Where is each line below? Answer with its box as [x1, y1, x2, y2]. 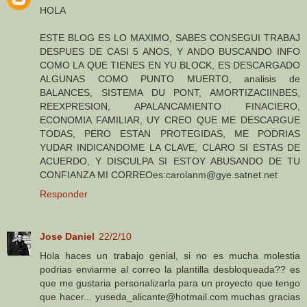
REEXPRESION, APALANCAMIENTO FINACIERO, [40, 101, 300, 112]
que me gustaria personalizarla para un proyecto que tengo [40, 278, 300, 289]
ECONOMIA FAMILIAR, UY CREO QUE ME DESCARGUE [40, 114, 300, 126]
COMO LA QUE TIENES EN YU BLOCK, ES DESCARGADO [40, 60, 300, 71]
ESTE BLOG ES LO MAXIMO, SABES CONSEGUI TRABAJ [40, 32, 300, 44]
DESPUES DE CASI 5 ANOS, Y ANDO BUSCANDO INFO [40, 46, 300, 58]
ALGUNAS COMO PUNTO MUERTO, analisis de [40, 73, 300, 85]
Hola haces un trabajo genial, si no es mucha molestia [40, 250, 300, 262]
